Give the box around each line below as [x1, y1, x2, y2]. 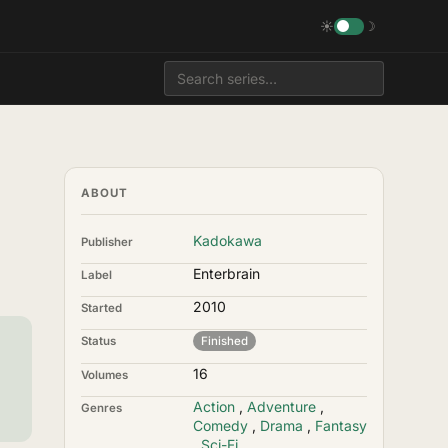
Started [81, 301, 122, 315]
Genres [81, 401, 122, 415]
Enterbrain [193, 265, 260, 282]
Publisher [81, 235, 133, 249]
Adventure [247, 398, 316, 415]
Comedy [193, 417, 248, 434]
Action [193, 398, 235, 415]
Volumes [81, 368, 128, 382]
